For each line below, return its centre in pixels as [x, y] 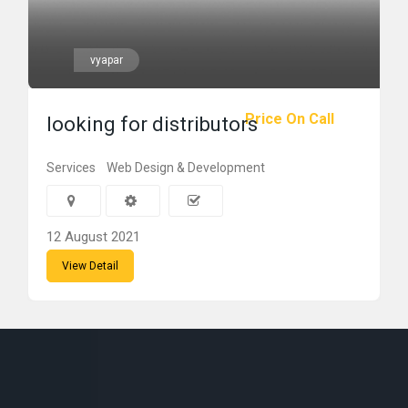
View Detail [90, 266]
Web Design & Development [186, 168]
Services [71, 168]
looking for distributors [152, 124]
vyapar [107, 60]
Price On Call [290, 119]
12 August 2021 [93, 237]
